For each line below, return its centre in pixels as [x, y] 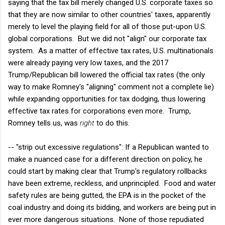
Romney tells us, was [44, 123]
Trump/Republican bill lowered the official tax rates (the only [106, 75]
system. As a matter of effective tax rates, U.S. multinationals [111, 50]
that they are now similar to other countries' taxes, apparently [109, 14]
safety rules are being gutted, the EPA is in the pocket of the [107, 195]
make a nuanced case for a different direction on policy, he [105, 159]
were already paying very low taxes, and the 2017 [88, 63]
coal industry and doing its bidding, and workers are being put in [112, 207]
